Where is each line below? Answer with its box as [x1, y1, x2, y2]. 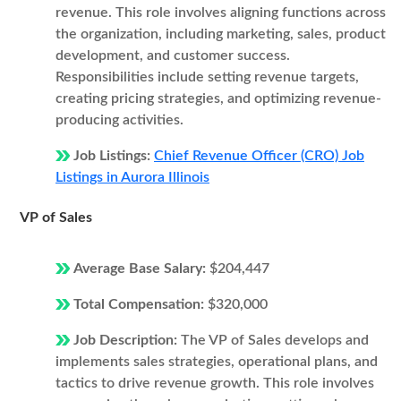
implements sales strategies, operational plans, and [55, 354, 378, 369]
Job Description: [73, 333, 181, 347]
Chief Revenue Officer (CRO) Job [154, 149, 364, 163]
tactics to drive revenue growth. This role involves [55, 376, 374, 390]
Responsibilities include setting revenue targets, [55, 70, 359, 84]
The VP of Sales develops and [181, 333, 369, 347]
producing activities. [55, 113, 183, 127]
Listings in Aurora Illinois [55, 170, 209, 184]
